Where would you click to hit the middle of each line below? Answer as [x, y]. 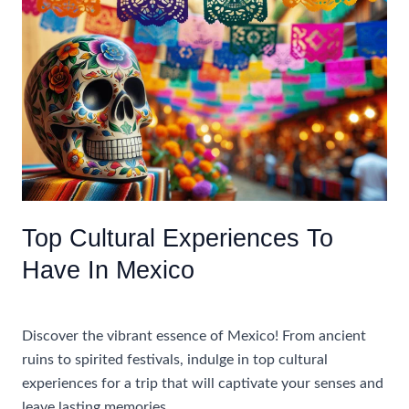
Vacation [49, 125]
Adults [42, 173]
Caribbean [53, 101]
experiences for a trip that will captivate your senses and [202, 384]
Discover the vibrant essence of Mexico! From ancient [194, 337]
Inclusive [48, 78]
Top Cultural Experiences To [177, 238]
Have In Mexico [108, 270]
